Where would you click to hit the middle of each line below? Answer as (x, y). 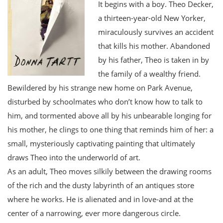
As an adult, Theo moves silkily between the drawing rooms (110, 171)
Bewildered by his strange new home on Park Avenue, (100, 87)
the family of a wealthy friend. (149, 73)
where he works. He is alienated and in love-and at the (100, 199)
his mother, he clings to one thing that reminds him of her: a (111, 129)
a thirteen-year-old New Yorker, (152, 18)
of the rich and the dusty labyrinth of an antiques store (101, 185)
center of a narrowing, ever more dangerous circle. (94, 213)
